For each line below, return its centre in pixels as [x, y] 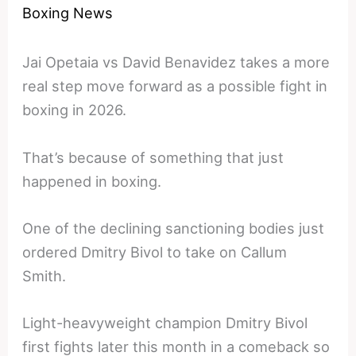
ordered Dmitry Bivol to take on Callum [155, 252]
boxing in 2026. [75, 110]
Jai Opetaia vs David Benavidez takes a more [176, 62]
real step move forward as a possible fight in [175, 86]
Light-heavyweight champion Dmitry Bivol [165, 322]
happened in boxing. [92, 181]
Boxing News [68, 13]
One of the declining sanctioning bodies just [174, 228]
